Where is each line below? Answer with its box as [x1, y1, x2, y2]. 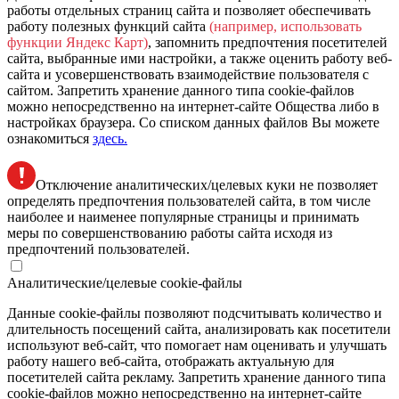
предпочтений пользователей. [7, 240, 190, 256]
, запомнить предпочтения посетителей [148, 34, 387, 50]
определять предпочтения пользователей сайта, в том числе [7, 192, 370, 208]
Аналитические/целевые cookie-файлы [7, 274, 242, 290]
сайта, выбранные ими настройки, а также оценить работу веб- [7, 50, 392, 66]
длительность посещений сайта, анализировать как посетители [7, 321, 391, 337]
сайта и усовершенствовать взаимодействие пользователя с [7, 66, 369, 82]
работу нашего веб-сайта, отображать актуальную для [7, 353, 334, 369]
